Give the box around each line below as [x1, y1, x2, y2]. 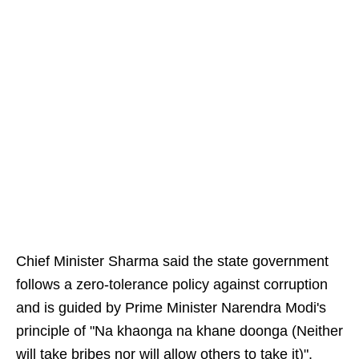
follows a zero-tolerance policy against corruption [16, 276, 328, 292]
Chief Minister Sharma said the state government [16, 253, 329, 269]
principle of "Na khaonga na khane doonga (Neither [16, 323, 343, 339]
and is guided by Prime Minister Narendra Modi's [16, 300, 326, 316]
